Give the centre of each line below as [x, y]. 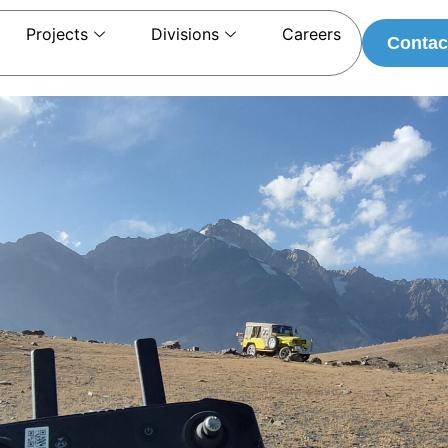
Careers [311, 34]
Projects [57, 34]
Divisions [185, 34]
